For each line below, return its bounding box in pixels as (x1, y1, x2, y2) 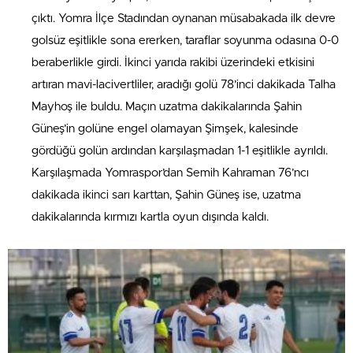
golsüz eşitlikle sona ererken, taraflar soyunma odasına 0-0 (32, 34, 339, 46)
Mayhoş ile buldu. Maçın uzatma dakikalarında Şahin (32, 100, 302, 113)
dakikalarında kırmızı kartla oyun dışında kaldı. (32, 210, 269, 223)
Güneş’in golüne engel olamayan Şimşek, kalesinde (32, 122, 299, 135)
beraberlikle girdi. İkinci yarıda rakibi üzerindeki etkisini (32, 56, 314, 69)
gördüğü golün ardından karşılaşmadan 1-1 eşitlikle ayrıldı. (32, 144, 328, 157)
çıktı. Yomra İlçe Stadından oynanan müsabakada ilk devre (32, 12, 336, 24)
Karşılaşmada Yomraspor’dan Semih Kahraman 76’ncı (32, 166, 309, 179)
